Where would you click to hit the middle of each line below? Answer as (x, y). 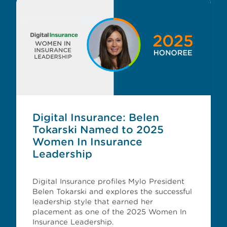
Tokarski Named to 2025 (98, 130)
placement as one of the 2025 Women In (109, 212)
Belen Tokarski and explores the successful (112, 192)
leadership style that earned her (93, 202)
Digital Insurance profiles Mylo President (108, 181)
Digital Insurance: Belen (96, 118)
